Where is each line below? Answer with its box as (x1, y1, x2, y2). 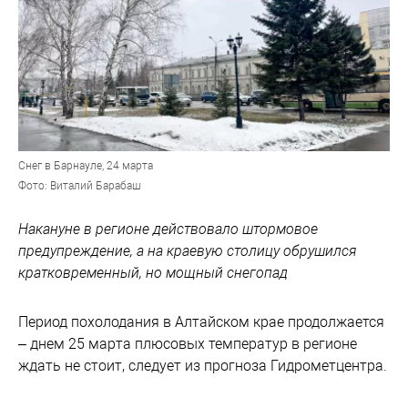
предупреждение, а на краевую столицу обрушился (18, 242, 357, 260)
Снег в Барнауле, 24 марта (18, 159, 153, 173)
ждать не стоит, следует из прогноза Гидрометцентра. (18, 357, 387, 375)
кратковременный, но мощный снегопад (18, 264, 288, 282)
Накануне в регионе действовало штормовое (18, 220, 318, 239)
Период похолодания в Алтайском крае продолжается (18, 313, 384, 331)
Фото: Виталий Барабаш (18, 179, 141, 193)
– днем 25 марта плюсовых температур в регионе (18, 335, 357, 353)
